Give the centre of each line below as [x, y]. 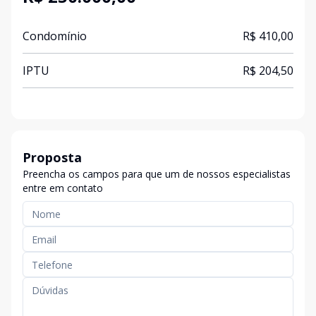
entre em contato [63, 188]
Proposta [52, 157]
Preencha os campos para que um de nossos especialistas [157, 174]
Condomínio [55, 36]
